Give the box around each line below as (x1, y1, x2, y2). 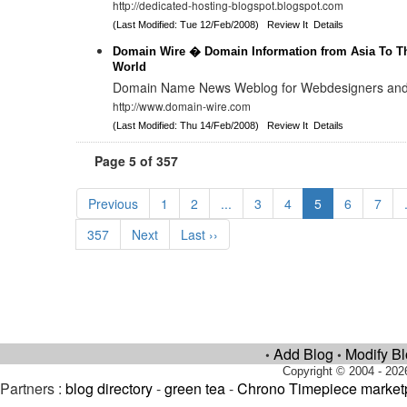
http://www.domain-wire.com (113, 98, 252, 114)
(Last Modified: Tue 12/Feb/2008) (113, 19, 268, 30)
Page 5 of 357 (94, 152, 179, 170)
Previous (88, 194, 139, 213)
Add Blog (273, 343, 333, 364)
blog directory (65, 378, 153, 399)
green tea (164, 378, 225, 399)
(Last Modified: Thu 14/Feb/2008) (113, 120, 268, 131)
